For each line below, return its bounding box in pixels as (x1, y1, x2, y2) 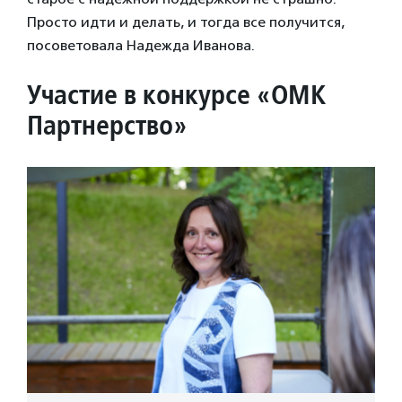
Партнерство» (27, 108, 188, 143)
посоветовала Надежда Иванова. (27, 37, 255, 55)
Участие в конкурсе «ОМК (27, 77, 326, 112)
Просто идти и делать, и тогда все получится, (27, 13, 345, 31)
